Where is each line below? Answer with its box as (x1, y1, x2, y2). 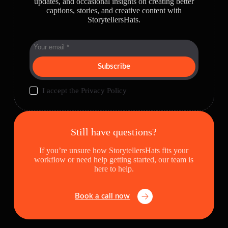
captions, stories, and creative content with (46, 6, 182, 15)
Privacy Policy (81, 87, 127, 95)
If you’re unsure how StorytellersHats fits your (39, 146, 189, 155)
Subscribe (97, 63, 130, 71)
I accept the (42, 87, 81, 95)
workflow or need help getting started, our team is (34, 155, 194, 164)
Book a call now (75, 192, 130, 201)
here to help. (94, 164, 134, 174)
